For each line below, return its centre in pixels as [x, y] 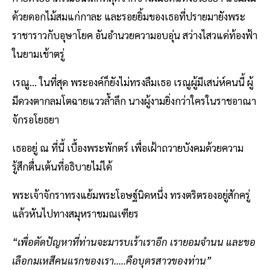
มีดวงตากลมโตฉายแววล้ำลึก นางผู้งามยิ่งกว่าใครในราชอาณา [134, 100]
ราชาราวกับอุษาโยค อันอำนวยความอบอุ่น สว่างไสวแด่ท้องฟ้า [135, 35]
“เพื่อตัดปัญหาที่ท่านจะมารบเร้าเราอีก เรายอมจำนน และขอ [134, 241]
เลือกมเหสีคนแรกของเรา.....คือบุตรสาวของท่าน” [112, 260]
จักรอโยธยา [36, 119]
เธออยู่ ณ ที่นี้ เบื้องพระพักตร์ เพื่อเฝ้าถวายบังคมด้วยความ [128, 147]
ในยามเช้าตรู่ [38, 53]
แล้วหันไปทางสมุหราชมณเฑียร [75, 213]
